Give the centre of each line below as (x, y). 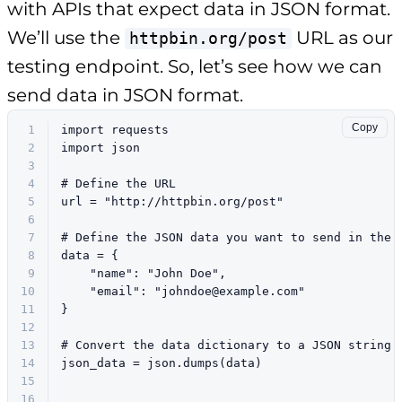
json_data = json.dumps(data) (162, 363)
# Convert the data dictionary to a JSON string (226, 345)
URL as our (342, 37)
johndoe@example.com (230, 291)
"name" (111, 273)
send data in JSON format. (125, 95)
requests (136, 129)
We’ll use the (66, 37)
